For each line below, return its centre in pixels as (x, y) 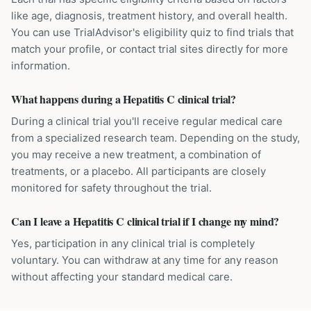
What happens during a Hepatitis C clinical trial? (124, 99)
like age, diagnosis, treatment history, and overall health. (149, 16)
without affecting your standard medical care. (122, 277)
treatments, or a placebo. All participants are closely (138, 171)
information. (41, 66)
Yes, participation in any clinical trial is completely (133, 243)
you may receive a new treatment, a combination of (136, 154)
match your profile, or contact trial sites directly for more (150, 49)
